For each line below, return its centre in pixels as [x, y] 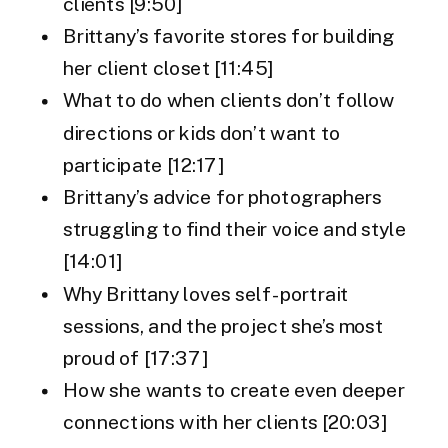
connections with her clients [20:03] [225, 422]
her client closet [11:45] [168, 68]
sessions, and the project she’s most [223, 326]
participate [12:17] [143, 165]
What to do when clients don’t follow [229, 100]
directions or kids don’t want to [202, 133]
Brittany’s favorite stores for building [229, 36]
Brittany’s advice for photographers [223, 197]
